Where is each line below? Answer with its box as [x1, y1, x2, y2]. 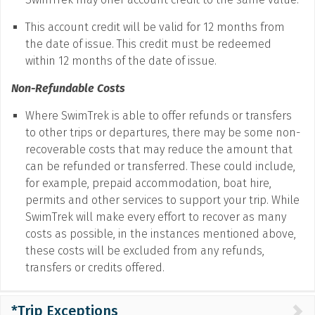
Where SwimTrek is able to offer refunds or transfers [25, 109, 292, 122]
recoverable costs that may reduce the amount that [25, 143, 292, 156]
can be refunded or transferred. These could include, [25, 160, 295, 173]
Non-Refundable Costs [11, 82, 125, 95]
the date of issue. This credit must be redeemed [25, 37, 271, 51]
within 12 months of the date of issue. [25, 54, 217, 67]
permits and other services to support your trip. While [25, 193, 300, 207]
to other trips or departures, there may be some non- [25, 126, 300, 139]
